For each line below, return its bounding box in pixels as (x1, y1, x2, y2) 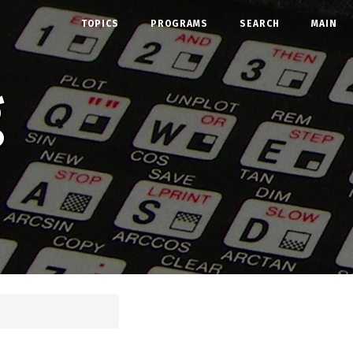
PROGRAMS (150, 18, 208, 29)
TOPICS (81, 18, 119, 29)
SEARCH (240, 18, 280, 29)
